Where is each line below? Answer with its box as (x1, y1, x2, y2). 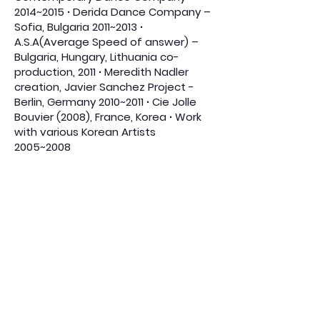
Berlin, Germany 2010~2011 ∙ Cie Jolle (14, 94, 196, 109)
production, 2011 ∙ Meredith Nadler (14, 64, 189, 79)
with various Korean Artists (14, 124, 156, 139)
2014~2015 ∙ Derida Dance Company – (14, 4, 211, 19)
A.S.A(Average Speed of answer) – (14, 34, 199, 49)
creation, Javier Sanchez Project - (14, 79, 194, 94)
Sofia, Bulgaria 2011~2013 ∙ (14, 19, 143, 34)
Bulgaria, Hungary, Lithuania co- (14, 49, 179, 64)
